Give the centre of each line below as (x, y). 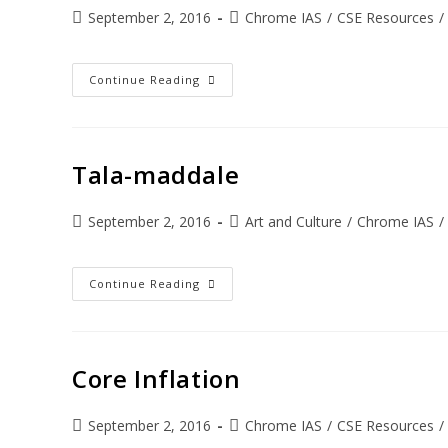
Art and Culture (293, 221)
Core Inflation (156, 378)
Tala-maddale (156, 174)
